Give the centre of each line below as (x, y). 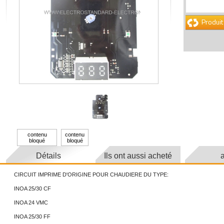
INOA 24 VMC (31, 202)
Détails (48, 156)
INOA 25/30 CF (32, 188)
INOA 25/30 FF (32, 216)
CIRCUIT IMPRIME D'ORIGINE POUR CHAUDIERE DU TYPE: (91, 174)
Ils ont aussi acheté (138, 156)
